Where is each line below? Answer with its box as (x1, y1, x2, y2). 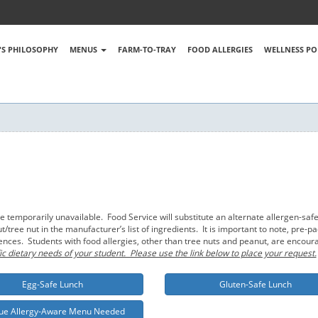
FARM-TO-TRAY (117, 44, 176, 55)
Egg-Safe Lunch (22, 278, 84, 291)
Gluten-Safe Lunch (219, 278, 292, 291)
